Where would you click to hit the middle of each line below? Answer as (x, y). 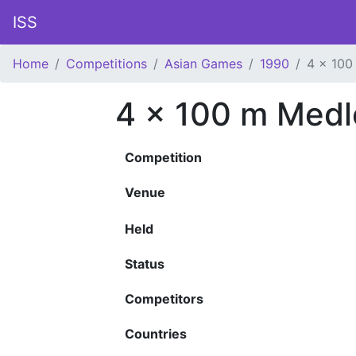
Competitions (106, 64)
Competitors (164, 299)
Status (145, 264)
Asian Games (203, 64)
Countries (156, 334)
